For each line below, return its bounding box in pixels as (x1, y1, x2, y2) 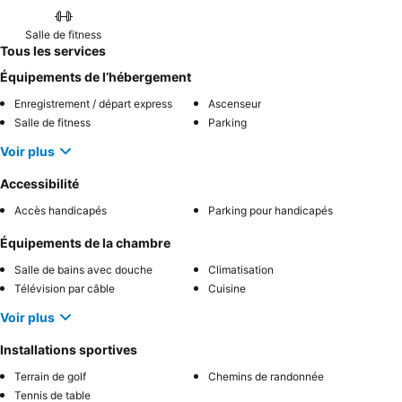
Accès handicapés (14, 204, 107, 217)
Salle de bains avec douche (14, 263, 153, 276)
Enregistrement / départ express (14, 97, 172, 110)
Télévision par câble (14, 282, 115, 295)
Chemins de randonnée (208, 370, 324, 383)
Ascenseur (208, 97, 261, 110)
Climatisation (208, 263, 274, 276)
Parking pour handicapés (208, 204, 333, 217)
